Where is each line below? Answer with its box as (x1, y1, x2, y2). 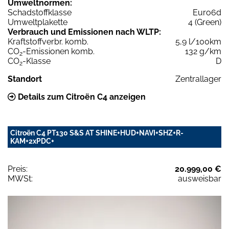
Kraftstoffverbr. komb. (8, 37, 88, 47)
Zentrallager (175, 74, 221, 84)
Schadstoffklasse (8, 8, 72, 18)
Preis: (8, 164, 28, 174)
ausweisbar (178, 174, 221, 184)
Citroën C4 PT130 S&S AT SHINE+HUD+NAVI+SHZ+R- (10, 129, 184, 138)
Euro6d (193, 8, 221, 18)
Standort (8, 74, 42, 84)
